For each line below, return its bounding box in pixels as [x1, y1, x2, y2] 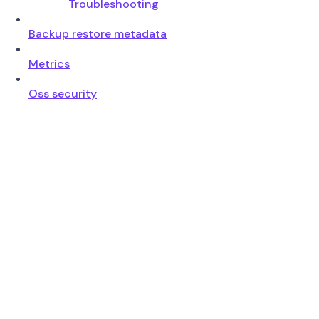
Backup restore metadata [28, 26, 167, 41]
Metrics [28, 56, 70, 71]
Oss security [28, 85, 97, 101]
